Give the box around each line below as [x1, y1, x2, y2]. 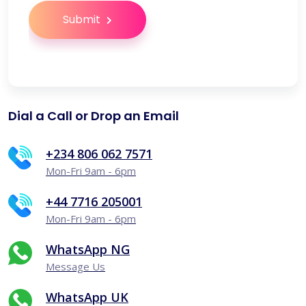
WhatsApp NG [46, 241, 130, 258]
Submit [63, 12, 103, 27]
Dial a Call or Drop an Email [8, 107, 179, 124]
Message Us [46, 260, 105, 273]
